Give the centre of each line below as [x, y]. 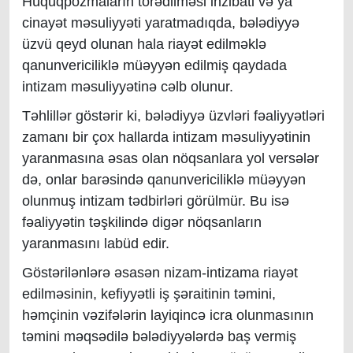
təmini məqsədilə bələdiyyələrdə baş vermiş [159, 336]
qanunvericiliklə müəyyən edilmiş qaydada [154, 65]
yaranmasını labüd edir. [96, 243]
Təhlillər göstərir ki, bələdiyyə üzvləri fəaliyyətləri [173, 116]
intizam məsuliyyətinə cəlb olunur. [128, 87]
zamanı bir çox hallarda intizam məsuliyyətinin [166, 137]
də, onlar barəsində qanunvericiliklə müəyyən [164, 180]
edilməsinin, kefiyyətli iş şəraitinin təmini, [149, 294]
